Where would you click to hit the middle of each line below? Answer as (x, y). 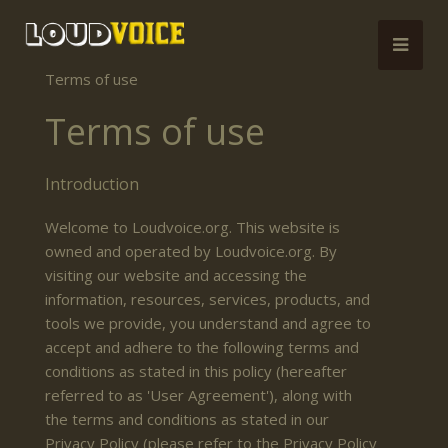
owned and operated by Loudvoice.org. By (191, 250)
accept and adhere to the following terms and (202, 346)
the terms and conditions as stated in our (187, 418)
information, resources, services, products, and (207, 298)
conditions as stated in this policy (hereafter (196, 370)
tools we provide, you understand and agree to (208, 322)
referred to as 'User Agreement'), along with (198, 394)
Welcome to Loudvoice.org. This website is (192, 226)
